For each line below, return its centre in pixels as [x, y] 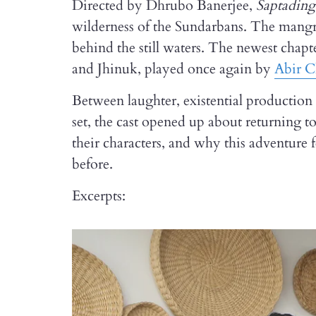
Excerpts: [99, 196]
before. [92, 164]
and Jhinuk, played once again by [173, 69]
